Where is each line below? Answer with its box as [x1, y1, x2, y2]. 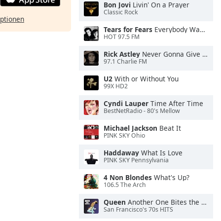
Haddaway [104, 148, 139, 157]
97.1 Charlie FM [104, 57, 147, 66]
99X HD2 [104, 82, 128, 91]
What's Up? [152, 173, 189, 182]
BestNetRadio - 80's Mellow [104, 107, 180, 115]
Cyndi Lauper [104, 99, 148, 108]
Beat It [157, 123, 181, 133]
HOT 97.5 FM [104, 33, 140, 41]
